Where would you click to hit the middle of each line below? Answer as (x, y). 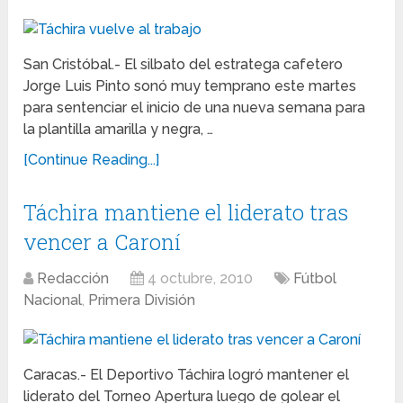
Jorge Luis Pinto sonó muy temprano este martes (190, 86)
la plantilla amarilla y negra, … (119, 130)
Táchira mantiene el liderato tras (186, 213)
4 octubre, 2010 (201, 279)
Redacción (73, 279)
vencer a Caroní (103, 242)
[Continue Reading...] (92, 160)
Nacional (53, 300)
